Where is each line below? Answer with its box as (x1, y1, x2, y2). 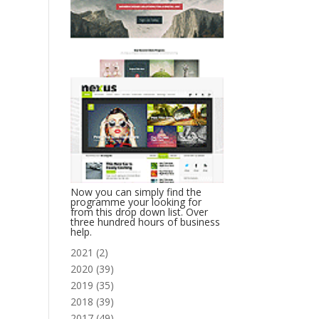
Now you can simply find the (70, 184, 202, 199)
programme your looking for (70, 194, 202, 209)
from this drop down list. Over (70, 204, 208, 219)
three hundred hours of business (70, 214, 220, 229)
